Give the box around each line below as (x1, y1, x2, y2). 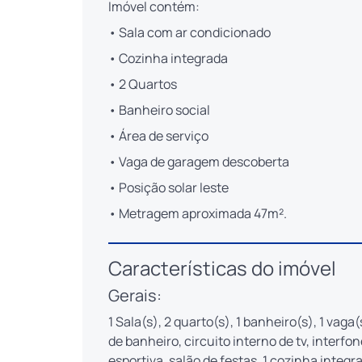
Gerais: (108, 284, 162, 307)
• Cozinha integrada (108, 49, 228, 68)
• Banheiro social (108, 101, 210, 120)
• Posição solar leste (108, 179, 229, 197)
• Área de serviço (108, 127, 208, 145)
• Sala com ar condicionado (108, 23, 271, 42)
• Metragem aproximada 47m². (108, 204, 287, 223)
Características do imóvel (108, 255, 336, 282)
